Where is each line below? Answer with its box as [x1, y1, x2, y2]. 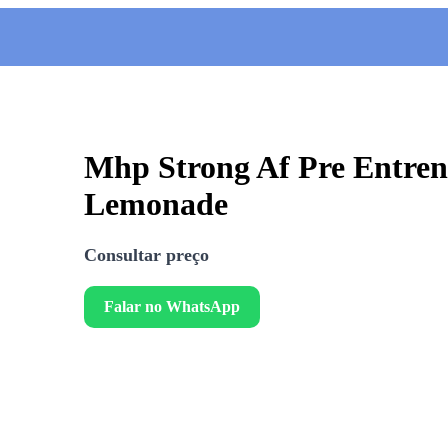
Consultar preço [84, 244, 209, 265]
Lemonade [84, 186, 228, 223]
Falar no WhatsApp [104, 297, 240, 315]
